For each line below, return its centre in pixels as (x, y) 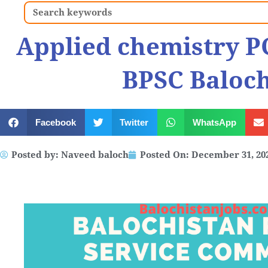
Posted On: (165, 155)
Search (39, 7)
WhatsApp (214, 122)
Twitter (134, 122)
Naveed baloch (95, 155)
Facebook (55, 122)
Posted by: (36, 155)
